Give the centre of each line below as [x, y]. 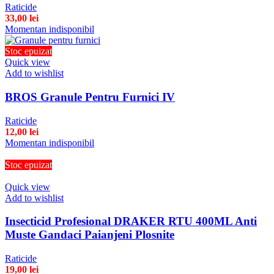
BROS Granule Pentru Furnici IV [90, 97]
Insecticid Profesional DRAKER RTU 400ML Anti [131, 221]
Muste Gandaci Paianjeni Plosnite [90, 235]
